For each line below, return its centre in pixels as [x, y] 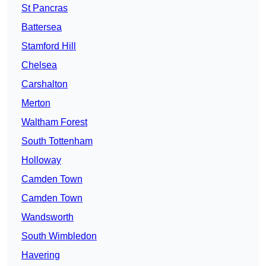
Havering [41, 255]
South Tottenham [57, 141]
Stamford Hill [49, 46]
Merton [36, 103]
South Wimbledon [59, 236]
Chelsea [39, 65]
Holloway [41, 160]
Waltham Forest [54, 122]
